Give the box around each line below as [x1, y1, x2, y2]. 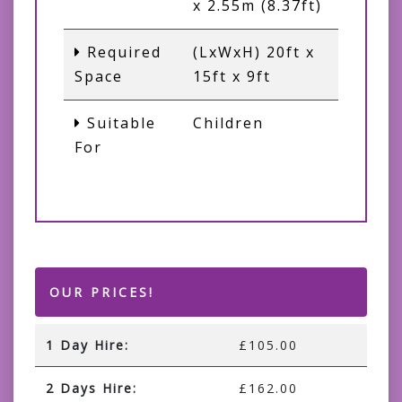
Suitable [82, 113, 156, 134]
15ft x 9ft [193, 66, 271, 87]
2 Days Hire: [46, 380, 137, 398]
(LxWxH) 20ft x [193, 42, 315, 63]
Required [82, 42, 162, 63]
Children [193, 113, 264, 134]
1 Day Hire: [46, 336, 129, 354]
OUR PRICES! [49, 284, 154, 301]
